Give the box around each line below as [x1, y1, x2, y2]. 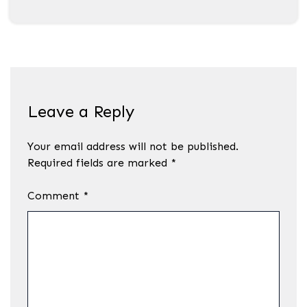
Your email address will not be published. [27, 140, 238, 153]
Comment [27, 189, 83, 203]
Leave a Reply [27, 101, 134, 122]
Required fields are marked [27, 156, 171, 170]
